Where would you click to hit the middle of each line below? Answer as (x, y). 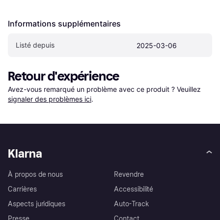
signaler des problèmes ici (50, 99)
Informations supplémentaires (64, 23)
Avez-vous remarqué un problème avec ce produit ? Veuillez (105, 89)
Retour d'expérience (64, 76)
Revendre (129, 174)
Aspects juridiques (37, 204)
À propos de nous (36, 174)
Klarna (25, 153)
